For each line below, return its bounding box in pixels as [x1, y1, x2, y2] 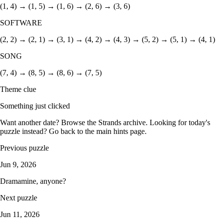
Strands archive [98, 118, 146, 127]
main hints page [96, 127, 145, 135]
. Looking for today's [146, 118, 210, 127]
